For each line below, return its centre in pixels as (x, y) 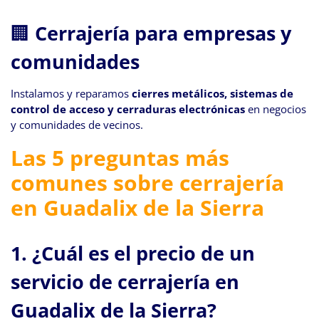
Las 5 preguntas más (120, 158)
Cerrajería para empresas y (163, 33)
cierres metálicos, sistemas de (213, 94)
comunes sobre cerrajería (147, 183)
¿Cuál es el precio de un (143, 253)
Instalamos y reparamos (71, 94)
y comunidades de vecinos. (77, 125)
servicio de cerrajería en (125, 282)
